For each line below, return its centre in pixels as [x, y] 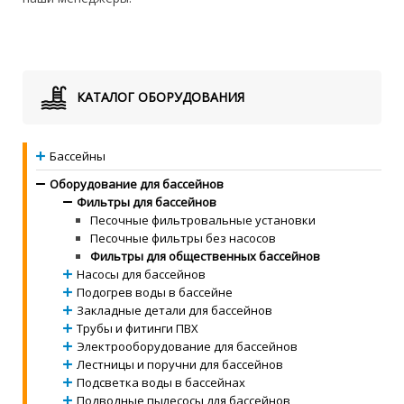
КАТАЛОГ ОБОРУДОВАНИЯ [161, 97]
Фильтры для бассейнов [147, 202]
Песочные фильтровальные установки [203, 220]
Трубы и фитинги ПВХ [138, 328]
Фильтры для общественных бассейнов [205, 256]
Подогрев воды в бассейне [155, 292]
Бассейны [78, 156]
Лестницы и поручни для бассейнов [180, 364]
